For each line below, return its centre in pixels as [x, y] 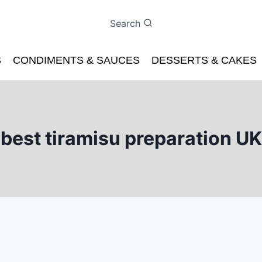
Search [125, 23]
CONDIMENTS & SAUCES [76, 61]
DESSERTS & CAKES [204, 61]
